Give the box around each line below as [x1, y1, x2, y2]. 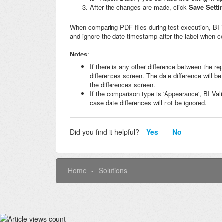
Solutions [99, 165, 127, 175]
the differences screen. [90, 80, 155, 90]
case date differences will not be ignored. [90, 98, 209, 108]
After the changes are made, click [90, 2, 189, 12]
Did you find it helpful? [70, 126, 139, 137]
